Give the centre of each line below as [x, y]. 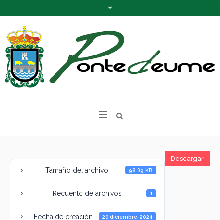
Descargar [187, 159]
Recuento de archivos [87, 193]
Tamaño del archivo [76, 170]
